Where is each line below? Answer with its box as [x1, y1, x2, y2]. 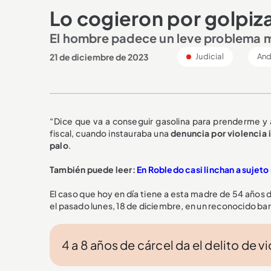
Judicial [194, 51, 224, 61]
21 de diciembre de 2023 [50, 51, 149, 62]
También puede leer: [50, 163, 137, 175]
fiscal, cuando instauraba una [50, 127, 171, 139]
